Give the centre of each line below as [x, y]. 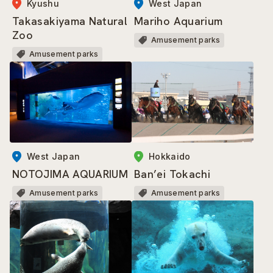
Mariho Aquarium [179, 21]
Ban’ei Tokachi [172, 174]
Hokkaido [170, 157]
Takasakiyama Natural [70, 21]
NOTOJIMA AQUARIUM [70, 174]
